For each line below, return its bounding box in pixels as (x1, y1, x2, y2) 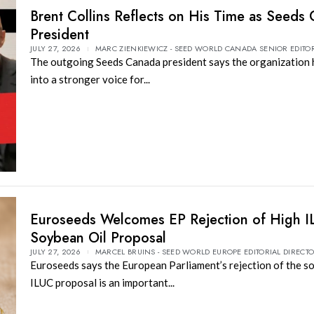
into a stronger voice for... (29, 73, 150, 86)
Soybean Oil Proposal (29, 227, 166, 248)
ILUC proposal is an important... (29, 275, 175, 289)
